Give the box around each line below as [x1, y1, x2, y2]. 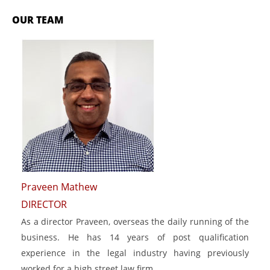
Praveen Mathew [21, 180, 97, 193]
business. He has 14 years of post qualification [21, 231, 249, 243]
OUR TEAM [12, 13, 63, 27]
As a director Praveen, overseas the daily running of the [21, 216, 249, 228]
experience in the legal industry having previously [21, 247, 249, 259]
